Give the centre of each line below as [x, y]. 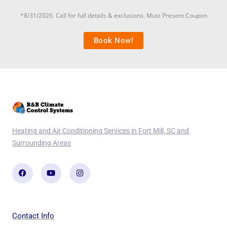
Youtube [64, 166]
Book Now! [113, 40]
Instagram [96, 166]
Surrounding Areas [42, 143]
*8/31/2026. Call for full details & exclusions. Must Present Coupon [113, 15]
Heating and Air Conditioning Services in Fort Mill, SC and [101, 130]
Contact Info [33, 216]
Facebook [38, 166]
